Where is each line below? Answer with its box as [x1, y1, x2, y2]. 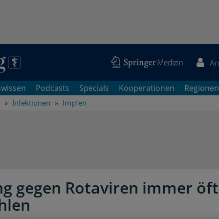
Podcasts [36, 83, 69, 93]
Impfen [63, 98, 87, 108]
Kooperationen [119, 83, 175, 93]
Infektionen [12, 98, 50, 108]
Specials [79, 83, 109, 93]
